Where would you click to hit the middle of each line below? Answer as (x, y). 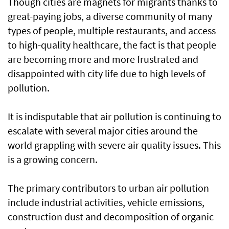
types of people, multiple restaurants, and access (112, 30)
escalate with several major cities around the (103, 131)
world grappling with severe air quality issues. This (114, 145)
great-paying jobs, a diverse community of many (110, 16)
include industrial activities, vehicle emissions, (106, 202)
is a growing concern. (53, 159)
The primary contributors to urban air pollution (108, 188)
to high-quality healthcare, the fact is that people (112, 45)
